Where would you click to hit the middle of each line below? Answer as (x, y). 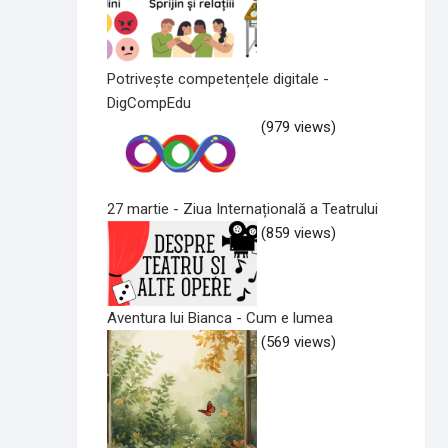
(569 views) (298, 341)
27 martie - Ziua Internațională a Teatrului (242, 209)
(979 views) (298, 127)
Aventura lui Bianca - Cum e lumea (220, 317)
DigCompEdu (149, 103)
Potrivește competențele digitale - (218, 79)
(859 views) (298, 233)
